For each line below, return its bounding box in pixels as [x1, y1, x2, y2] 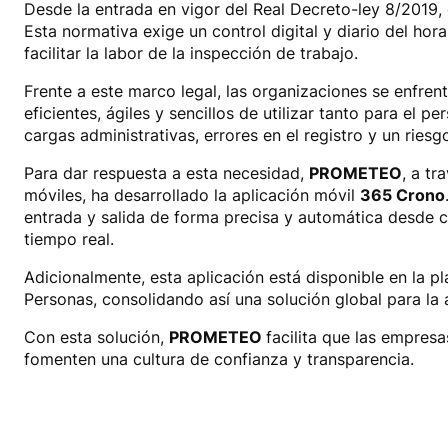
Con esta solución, [24, 327, 169, 348]
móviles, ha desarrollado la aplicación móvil [24, 185, 360, 206]
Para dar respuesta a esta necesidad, [24, 163, 309, 184]
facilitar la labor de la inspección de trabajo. [24, 43, 358, 64]
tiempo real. [24, 229, 114, 250]
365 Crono [360, 185, 445, 206]
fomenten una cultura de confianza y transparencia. [24, 349, 414, 370]
